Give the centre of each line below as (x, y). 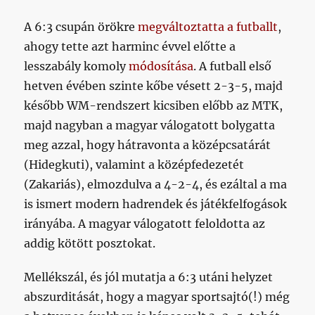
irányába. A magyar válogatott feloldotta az (145, 224)
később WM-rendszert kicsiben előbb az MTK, (154, 106)
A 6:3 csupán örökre (81, 27)
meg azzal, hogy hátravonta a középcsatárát (148, 145)
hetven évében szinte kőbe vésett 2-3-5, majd (154, 86)
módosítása (161, 66)
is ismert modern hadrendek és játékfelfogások (156, 204)
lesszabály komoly (77, 66)
